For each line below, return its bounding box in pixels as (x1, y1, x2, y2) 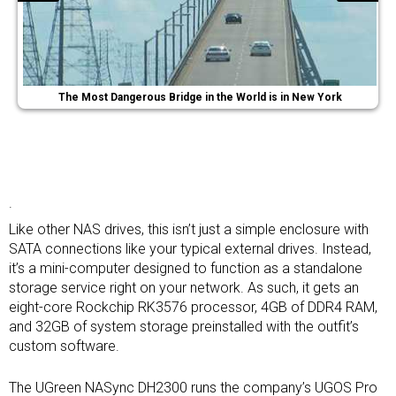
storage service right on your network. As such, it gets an (9, 279, 359, 296)
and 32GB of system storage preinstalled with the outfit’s (9, 318, 359, 335)
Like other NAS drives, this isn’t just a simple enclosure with (9, 221, 369, 238)
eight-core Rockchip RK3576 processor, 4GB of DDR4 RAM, (9, 299, 377, 316)
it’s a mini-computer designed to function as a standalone (9, 260, 362, 277)
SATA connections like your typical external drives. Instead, (9, 240, 371, 257)
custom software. (9, 338, 119, 354)
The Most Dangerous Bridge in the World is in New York (57, 91, 342, 103)
